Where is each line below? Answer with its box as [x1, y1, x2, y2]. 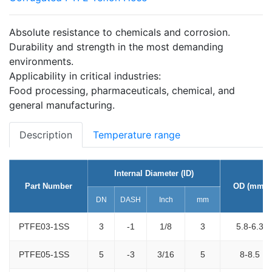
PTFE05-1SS [19, 249, 69, 259]
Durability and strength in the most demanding [9, 40, 223, 53]
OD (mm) [233, 181, 267, 191]
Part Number [25, 181, 72, 191]
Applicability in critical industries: [9, 69, 161, 82]
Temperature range [93, 128, 180, 141]
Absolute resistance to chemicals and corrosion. [9, 25, 230, 38]
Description [19, 128, 72, 141]
